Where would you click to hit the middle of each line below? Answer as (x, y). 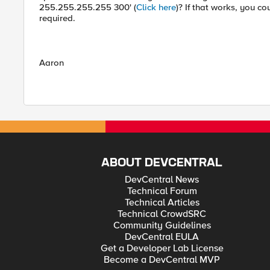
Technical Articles (162, 202)
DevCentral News (162, 180)
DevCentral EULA (162, 237)
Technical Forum (162, 191)
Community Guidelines (162, 225)
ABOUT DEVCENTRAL (162, 163)
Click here (156, 7)
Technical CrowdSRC (162, 214)
